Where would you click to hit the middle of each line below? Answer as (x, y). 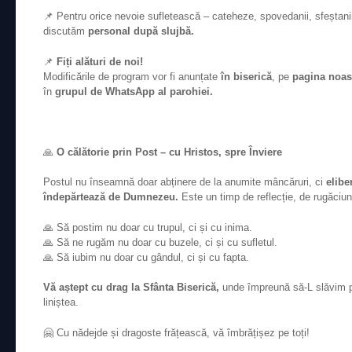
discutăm (66, 31)
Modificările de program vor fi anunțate (132, 76)
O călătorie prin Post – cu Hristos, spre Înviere (169, 152)
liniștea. (61, 302)
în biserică (246, 76)
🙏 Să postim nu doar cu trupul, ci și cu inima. (148, 227)
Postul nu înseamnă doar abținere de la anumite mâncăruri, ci (185, 182)
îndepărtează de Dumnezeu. (111, 197)
